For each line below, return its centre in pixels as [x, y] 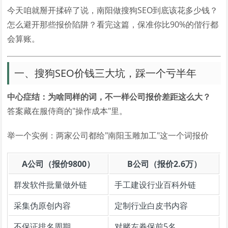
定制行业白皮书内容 [151, 206]
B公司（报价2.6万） [164, 164]
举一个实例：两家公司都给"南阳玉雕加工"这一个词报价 [108, 135]
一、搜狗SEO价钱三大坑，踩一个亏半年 [106, 73]
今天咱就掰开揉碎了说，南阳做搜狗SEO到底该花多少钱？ [113, 10]
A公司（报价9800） [59, 164]
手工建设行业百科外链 [155, 185]
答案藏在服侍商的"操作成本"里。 [67, 111]
